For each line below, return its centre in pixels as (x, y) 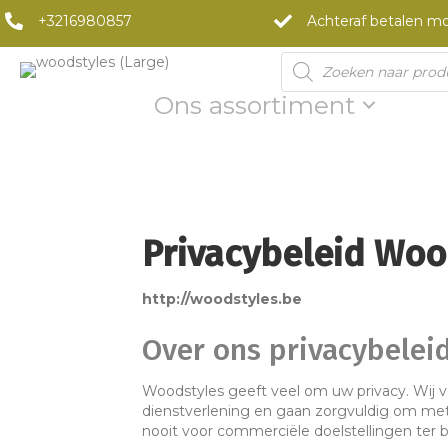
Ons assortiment (254, 105)
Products (314, 58)
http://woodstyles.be (222, 299)
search (305, 72)
